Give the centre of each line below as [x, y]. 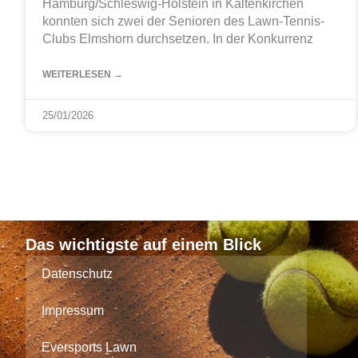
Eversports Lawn [89, 348]
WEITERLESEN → [83, 75]
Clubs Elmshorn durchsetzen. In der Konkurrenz [178, 39]
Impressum [73, 311]
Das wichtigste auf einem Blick [143, 245]
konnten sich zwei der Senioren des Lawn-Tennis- [183, 22]
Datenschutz [77, 274]
